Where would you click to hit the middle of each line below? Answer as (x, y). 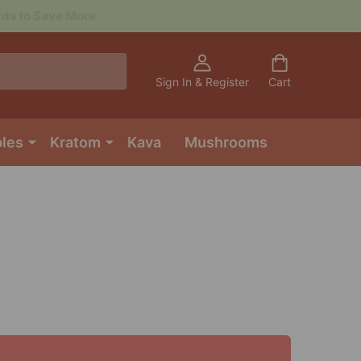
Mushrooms (226, 142)
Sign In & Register (202, 82)
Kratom (75, 142)
